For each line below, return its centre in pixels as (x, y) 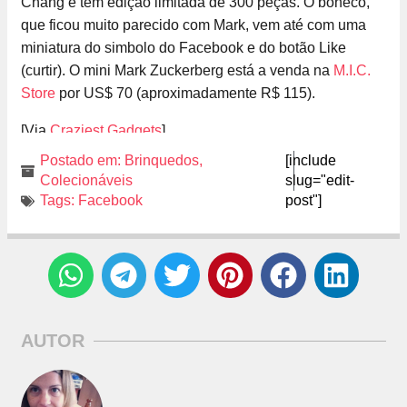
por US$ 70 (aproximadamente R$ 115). (185, 94)
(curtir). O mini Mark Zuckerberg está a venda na (177, 71)
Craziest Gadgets (106, 131)
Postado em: (80, 161)
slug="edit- (319, 181)
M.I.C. (352, 71)
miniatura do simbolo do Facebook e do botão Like (184, 48)
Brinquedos (162, 161)
